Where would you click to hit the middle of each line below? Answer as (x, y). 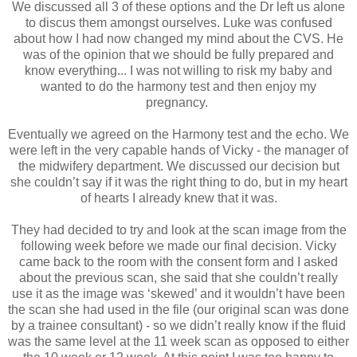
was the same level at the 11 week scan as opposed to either (178, 342)
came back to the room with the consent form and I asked (178, 262)
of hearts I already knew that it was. (178, 198)
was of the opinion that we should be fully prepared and (178, 55)
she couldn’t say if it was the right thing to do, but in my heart (178, 182)
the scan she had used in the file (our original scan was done (178, 310)
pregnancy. (178, 103)
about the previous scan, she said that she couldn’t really (178, 278)
